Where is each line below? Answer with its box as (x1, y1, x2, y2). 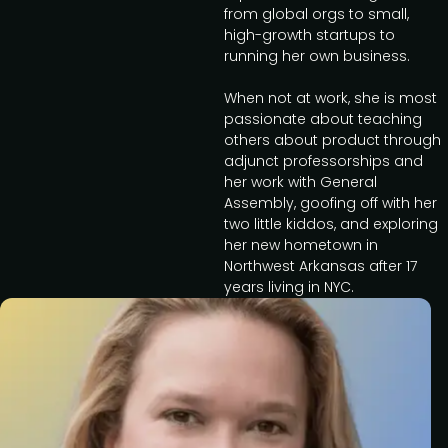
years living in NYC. (224, 277, 354, 297)
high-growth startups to (224, 25, 395, 45)
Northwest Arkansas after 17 (224, 256, 417, 276)
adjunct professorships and (224, 151, 423, 171)
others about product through (224, 130, 441, 150)
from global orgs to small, (224, 4, 409, 24)
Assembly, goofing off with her (224, 193, 437, 213)
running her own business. (224, 46, 410, 66)
